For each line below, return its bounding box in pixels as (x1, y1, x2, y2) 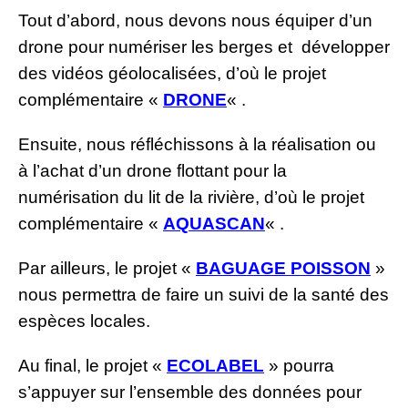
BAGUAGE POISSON (196, 258, 371, 278)
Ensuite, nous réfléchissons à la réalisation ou (18, 134, 376, 154)
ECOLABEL (167, 355, 264, 375)
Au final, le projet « (18, 355, 167, 375)
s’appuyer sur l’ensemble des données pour (18, 382, 362, 402)
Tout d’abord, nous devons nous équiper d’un (18, 10, 372, 30)
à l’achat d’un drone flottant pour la (18, 160, 287, 180)
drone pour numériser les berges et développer (18, 36, 390, 56)
